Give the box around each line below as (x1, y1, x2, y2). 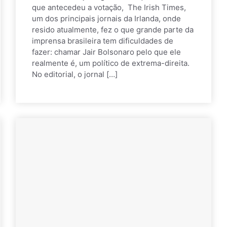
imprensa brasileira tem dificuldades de (32, 35, 173, 46)
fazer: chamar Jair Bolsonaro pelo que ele (32, 47, 181, 57)
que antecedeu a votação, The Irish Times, (32, 2, 186, 12)
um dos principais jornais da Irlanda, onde (32, 13, 181, 23)
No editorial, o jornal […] (32, 69, 118, 79)
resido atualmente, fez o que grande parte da (32, 24, 194, 34)
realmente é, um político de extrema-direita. (32, 58, 190, 68)
